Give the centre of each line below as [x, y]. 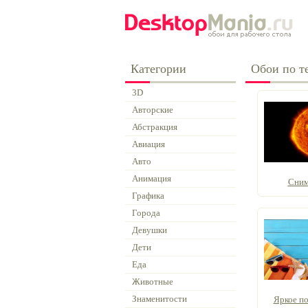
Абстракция [155, 127]
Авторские [153, 110]
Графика [148, 196]
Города [146, 213]
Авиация [148, 144]
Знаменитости [159, 299]
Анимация [152, 178]
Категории [158, 69]
